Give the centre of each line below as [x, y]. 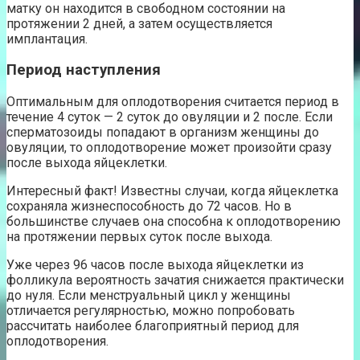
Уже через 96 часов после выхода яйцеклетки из [155, 265]
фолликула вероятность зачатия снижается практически [175, 280]
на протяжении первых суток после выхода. [139, 237]
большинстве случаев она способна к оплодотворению [174, 222]
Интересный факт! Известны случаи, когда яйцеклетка [172, 191]
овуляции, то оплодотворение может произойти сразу [169, 148]
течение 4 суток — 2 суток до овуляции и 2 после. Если [170, 117]
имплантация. [47, 39]
